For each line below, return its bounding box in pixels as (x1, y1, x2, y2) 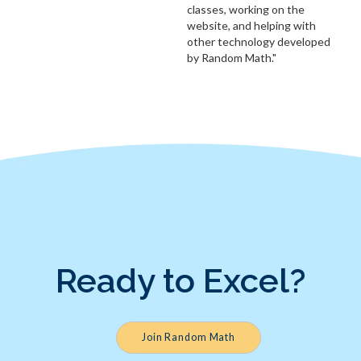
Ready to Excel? (55, 261, 306, 301)
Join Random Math (142, 331, 236, 344)
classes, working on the (186, 2, 305, 17)
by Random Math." (186, 51, 276, 65)
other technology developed (186, 35, 330, 49)
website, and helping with (186, 19, 316, 33)
